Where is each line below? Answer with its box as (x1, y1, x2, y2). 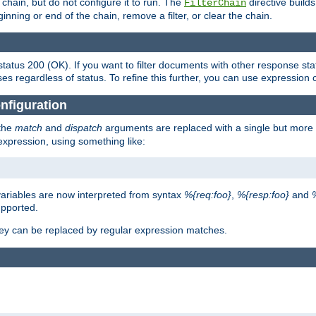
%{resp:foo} (237, 189, 289, 201)
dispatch (65, 122, 102, 134)
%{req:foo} (184, 189, 231, 201)
